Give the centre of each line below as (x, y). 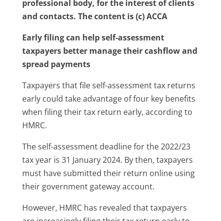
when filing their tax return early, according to (107, 112)
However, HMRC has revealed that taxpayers (104, 207)
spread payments (56, 64)
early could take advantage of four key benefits (109, 98)
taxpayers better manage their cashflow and (110, 51)
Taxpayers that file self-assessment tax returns (109, 85)
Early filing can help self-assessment (93, 37)
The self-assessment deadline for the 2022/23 (106, 146)
